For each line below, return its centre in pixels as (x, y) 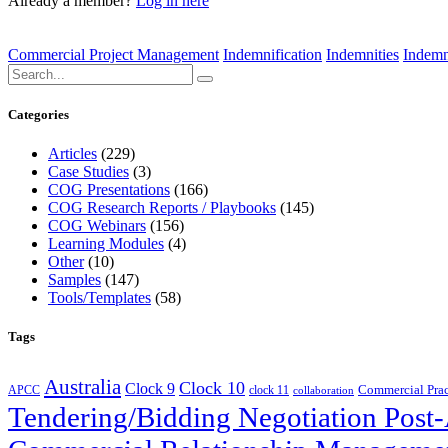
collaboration (323, 390)
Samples (74, 280)
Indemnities (362, 54)
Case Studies (88, 172)
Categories (38, 115)
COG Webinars (97, 226)
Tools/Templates (99, 298)
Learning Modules (106, 244)
